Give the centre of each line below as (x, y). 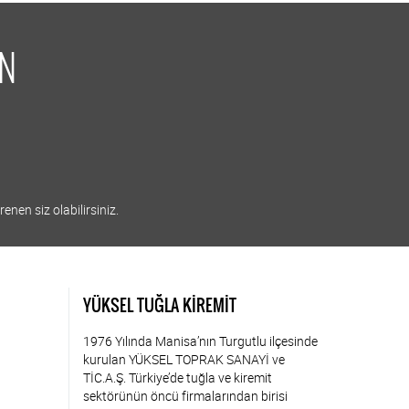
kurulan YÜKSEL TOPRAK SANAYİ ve (184, 360)
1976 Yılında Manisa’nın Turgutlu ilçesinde (200, 341)
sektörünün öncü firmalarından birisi (185, 396)
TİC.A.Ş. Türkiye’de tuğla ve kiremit (178, 378)
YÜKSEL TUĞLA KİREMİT (160, 306)
